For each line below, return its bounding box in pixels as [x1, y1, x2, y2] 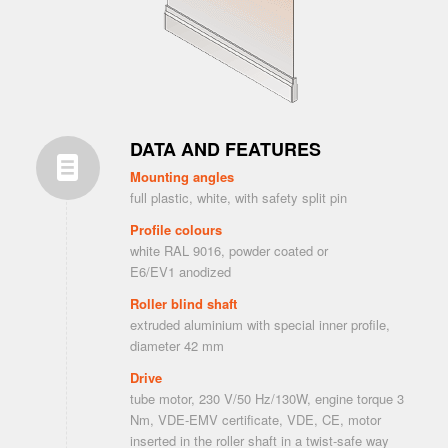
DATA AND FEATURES [129, 136, 321, 163]
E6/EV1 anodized [129, 262, 231, 282]
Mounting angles [129, 167, 234, 187]
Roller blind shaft [129, 294, 237, 314]
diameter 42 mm [129, 336, 224, 356]
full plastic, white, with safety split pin [129, 188, 347, 208]
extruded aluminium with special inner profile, [129, 315, 390, 335]
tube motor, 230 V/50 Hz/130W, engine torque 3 [129, 389, 404, 409]
